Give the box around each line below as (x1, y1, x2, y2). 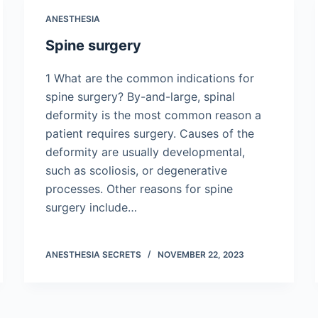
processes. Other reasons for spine (45, 182, 233, 196)
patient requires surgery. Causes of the (45, 126, 254, 141)
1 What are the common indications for (45, 71, 254, 85)
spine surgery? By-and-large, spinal (45, 89, 235, 104)
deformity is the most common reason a (45, 108, 261, 122)
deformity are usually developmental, (45, 145, 245, 159)
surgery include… (45, 200, 137, 214)
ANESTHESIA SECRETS (45, 249, 141, 260)
